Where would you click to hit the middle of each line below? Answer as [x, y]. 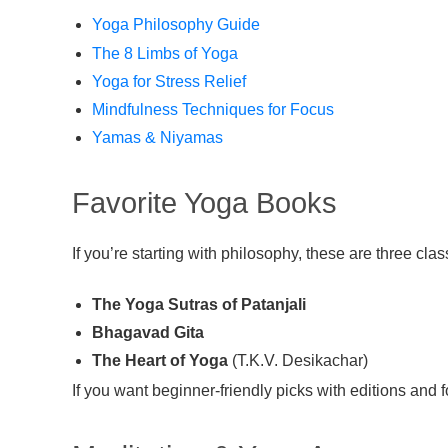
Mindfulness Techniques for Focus [213, 109]
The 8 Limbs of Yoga [165, 53]
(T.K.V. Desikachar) [298, 361]
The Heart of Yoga [160, 361]
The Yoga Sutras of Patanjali [199, 304]
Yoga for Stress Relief [169, 81]
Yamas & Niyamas [157, 138]
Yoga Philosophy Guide [176, 25]
